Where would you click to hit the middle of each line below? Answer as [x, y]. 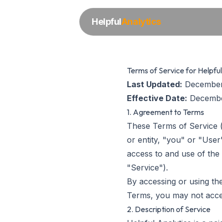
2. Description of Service [169, 209]
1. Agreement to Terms [166, 112]
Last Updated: [155, 84]
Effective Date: [157, 98]
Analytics [141, 22]
